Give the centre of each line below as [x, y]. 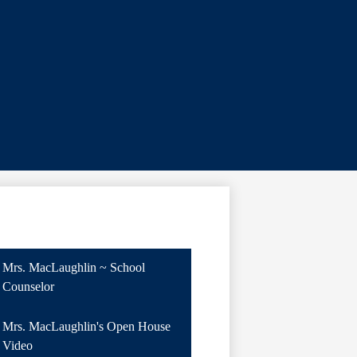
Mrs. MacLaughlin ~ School [73, 268]
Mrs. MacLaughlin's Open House [86, 327]
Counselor [28, 287]
